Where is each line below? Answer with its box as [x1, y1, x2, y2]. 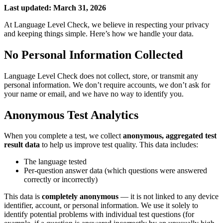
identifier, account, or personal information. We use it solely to [4, 201, 198, 210]
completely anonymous [42, 192, 118, 201]
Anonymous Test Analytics [4, 108, 138, 121]
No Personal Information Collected [4, 48, 183, 61]
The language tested [24, 157, 87, 166]
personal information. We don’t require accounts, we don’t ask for [4, 80, 210, 89]
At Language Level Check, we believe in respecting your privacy [4, 20, 209, 29]
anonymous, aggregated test [123, 131, 217, 140]
